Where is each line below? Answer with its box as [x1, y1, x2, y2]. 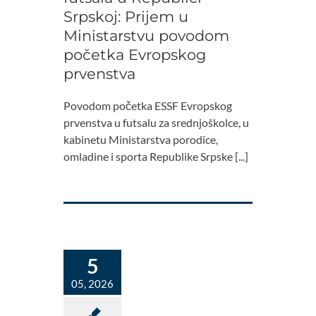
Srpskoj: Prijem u [63, 8, 188, 26]
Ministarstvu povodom [63, 27, 229, 45]
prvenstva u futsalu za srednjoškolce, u [63, 116, 249, 130]
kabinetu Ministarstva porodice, [63, 133, 218, 147]
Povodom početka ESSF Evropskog [63, 99, 232, 113]
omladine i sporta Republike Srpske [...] [63, 150, 248, 164]
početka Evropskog [63, 46, 206, 64]
